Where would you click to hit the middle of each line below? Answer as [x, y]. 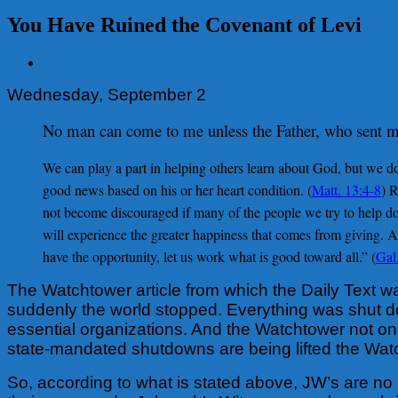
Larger [60, 77]
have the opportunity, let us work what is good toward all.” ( [209, 256]
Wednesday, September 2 [107, 94]
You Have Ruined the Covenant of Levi [184, 24]
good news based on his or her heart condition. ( [177, 189]
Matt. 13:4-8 [346, 189]
